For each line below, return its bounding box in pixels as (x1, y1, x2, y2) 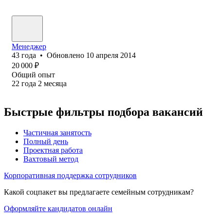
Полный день (23, 137, 68, 145)
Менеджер (12, 42, 46, 51)
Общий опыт (12, 70, 55, 79)
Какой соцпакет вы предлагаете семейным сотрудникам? (4, 187, 194, 196)
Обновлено (47, 51, 86, 59)
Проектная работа (23, 145, 83, 154)
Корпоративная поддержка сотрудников (4, 171, 137, 180)
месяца (44, 79, 67, 88)
